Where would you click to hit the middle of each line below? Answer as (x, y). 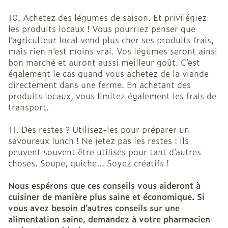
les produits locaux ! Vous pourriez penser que (102, 29)
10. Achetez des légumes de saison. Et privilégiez (107, 18)
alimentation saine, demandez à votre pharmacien (109, 219)
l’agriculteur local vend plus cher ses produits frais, (111, 40)
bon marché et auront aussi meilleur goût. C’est (104, 62)
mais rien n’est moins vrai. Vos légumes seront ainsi (113, 51)
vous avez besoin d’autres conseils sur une (94, 208)
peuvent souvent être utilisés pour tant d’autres (105, 152)
